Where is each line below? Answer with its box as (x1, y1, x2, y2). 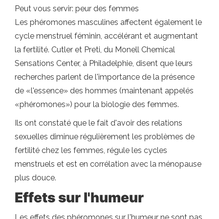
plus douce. (15, 173, 56, 182)
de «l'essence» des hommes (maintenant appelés (15, 86, 194, 95)
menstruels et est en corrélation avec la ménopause (15, 159, 201, 169)
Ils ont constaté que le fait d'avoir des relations (15, 118, 182, 128)
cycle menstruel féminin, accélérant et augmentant (15, 31, 198, 41)
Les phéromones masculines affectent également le (15, 18, 202, 27)
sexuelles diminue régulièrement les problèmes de (15, 132, 195, 141)
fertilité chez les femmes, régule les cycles (15, 146, 167, 155)
